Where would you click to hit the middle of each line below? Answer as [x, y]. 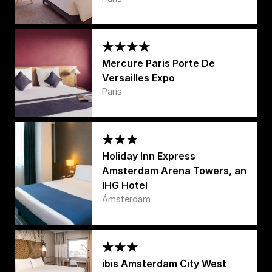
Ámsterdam [126, 199]
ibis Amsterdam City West [164, 263]
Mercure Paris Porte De [158, 63]
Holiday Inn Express [149, 156]
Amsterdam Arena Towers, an [174, 170]
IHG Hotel [125, 185]
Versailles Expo [138, 77]
